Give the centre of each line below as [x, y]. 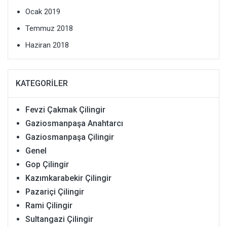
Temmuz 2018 [49, 29]
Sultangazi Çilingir [59, 219]
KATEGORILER [42, 84]
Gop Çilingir [47, 165]
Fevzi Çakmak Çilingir [65, 110]
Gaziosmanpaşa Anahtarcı [74, 124]
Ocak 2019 [43, 12]
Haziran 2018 [47, 45]
